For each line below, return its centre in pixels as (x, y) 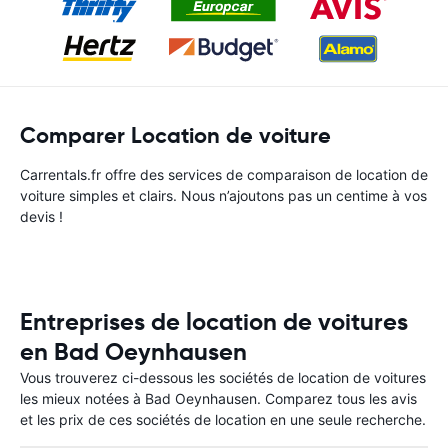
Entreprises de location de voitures (214, 322)
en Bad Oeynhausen (133, 352)
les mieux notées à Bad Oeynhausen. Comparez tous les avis (218, 398)
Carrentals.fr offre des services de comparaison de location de (224, 174)
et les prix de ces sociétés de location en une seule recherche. (223, 419)
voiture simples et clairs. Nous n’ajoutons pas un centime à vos (223, 195)
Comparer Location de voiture (175, 135)
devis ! (41, 216)
